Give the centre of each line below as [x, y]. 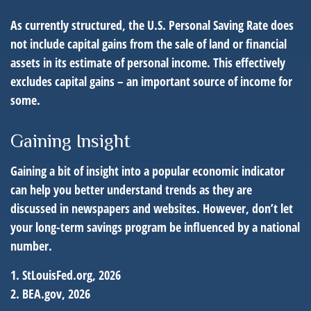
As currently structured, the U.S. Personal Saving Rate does [152, 25]
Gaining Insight [70, 141]
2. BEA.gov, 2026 [50, 294]
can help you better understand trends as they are [131, 190]
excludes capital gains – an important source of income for [151, 81]
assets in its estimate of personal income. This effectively [148, 62]
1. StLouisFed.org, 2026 [66, 275]
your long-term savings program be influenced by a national [155, 227]
